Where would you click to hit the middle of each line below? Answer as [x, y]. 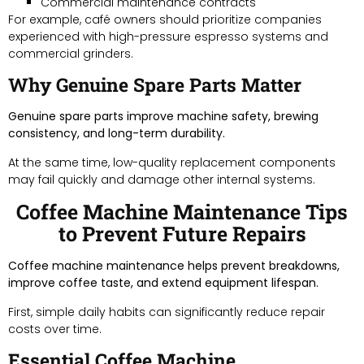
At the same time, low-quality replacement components [172, 162]
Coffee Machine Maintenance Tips [182, 211]
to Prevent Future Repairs [182, 233]
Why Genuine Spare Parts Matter [155, 84]
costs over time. [55, 329]
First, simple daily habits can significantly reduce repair [167, 312]
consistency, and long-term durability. [117, 133]
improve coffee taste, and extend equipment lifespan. [163, 282]
